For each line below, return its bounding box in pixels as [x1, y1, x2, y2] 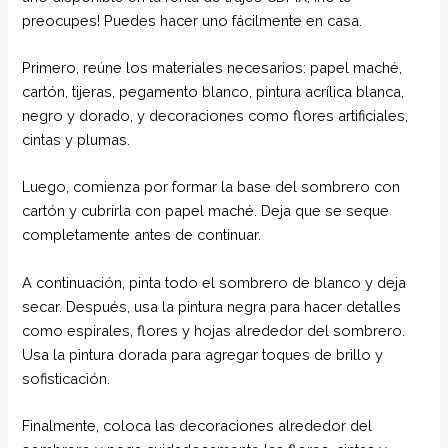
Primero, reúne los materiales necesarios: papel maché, [22, 59, 403, 77]
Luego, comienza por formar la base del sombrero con [22, 178, 401, 196]
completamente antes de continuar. [22, 226, 262, 244]
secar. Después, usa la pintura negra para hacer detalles [22, 297, 402, 315]
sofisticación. [22, 369, 111, 387]
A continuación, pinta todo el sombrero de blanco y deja [22, 273, 407, 291]
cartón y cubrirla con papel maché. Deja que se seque [22, 202, 390, 220]
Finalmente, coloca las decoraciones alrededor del [22, 417, 373, 435]
